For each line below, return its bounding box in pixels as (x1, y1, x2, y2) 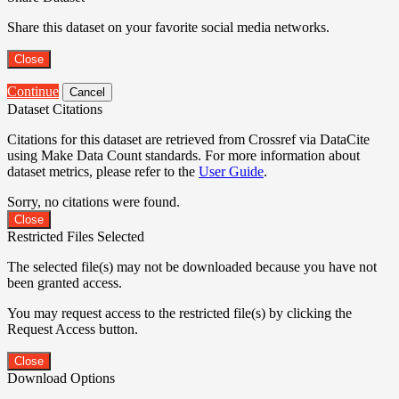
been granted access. (7, 274, 122, 290)
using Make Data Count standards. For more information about (7, 147, 360, 163)
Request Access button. (7, 321, 138, 337)
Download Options (7, 370, 115, 386)
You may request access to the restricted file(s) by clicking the (7, 305, 352, 321)
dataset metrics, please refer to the (7, 163, 199, 179)
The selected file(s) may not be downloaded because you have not (7, 258, 377, 274)
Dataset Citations (7, 101, 102, 117)
